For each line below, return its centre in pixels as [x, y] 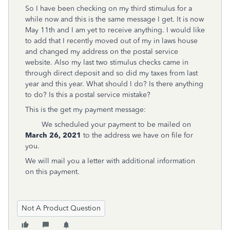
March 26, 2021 [53, 135]
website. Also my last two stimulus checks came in [107, 62]
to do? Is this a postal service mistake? [88, 95]
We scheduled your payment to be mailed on [108, 124]
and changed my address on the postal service [102, 52]
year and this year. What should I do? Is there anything [114, 84]
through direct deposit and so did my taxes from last [111, 73]
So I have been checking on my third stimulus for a [109, 8]
